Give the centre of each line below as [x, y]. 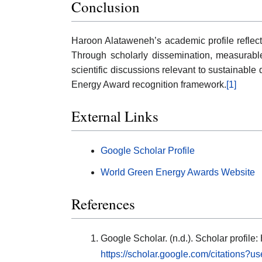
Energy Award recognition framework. [149, 85]
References [103, 204]
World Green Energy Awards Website [178, 172]
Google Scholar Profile [148, 150]
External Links [115, 116]
